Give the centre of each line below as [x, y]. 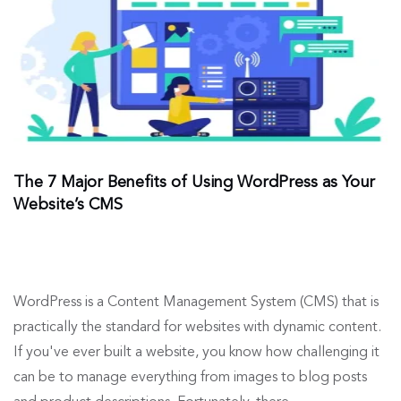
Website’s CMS [68, 205]
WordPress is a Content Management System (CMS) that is [196, 303]
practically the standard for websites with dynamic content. [197, 328]
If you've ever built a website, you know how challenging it [196, 353]
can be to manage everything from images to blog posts [190, 378]
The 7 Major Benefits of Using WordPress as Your [194, 183]
